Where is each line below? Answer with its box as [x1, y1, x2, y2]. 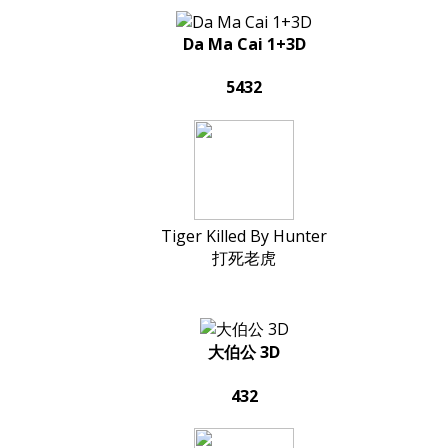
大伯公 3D [208, 340, 280, 363]
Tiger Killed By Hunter [161, 224, 327, 247]
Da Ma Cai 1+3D [182, 33, 306, 56]
